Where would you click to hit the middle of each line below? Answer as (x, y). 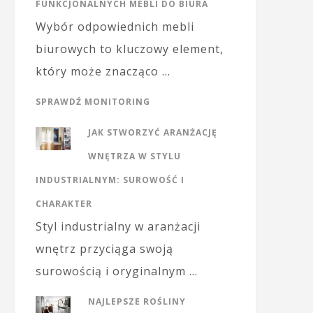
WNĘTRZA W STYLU (134, 156)
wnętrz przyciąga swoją (104, 249)
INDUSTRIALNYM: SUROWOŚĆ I (110, 180)
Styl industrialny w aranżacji (118, 226)
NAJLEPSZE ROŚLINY (137, 301)
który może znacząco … (103, 71)
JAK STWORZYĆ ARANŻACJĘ (153, 132)
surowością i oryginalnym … (117, 271)
